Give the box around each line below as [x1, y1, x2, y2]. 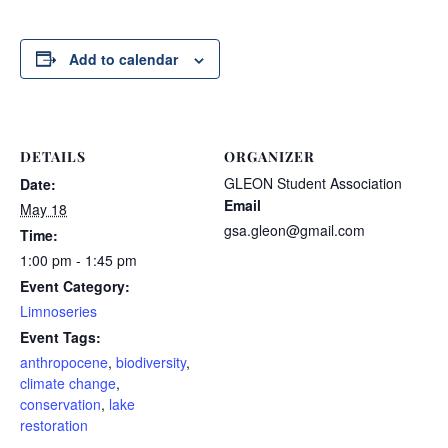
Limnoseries [20, 300, 97, 321]
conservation [20, 393, 101, 414]
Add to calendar [69, 48, 178, 69]
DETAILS [20, 146, 86, 166]
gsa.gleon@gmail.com [224, 219, 365, 240]
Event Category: [20, 275, 130, 296]
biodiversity [116, 351, 186, 372]
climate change [20, 372, 116, 393]
